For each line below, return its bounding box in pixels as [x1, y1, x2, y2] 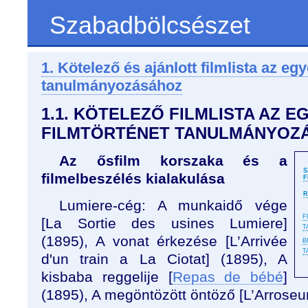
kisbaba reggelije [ [41, 269, 173, 285]
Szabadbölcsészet [49, 11, 250, 39]
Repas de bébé [172, 269, 283, 285]
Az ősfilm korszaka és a [59, 153, 287, 168]
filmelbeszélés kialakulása [41, 170, 225, 186]
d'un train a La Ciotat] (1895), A [41, 251, 287, 267]
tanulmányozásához [41, 77, 182, 94]
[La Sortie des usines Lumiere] [41, 215, 287, 231]
